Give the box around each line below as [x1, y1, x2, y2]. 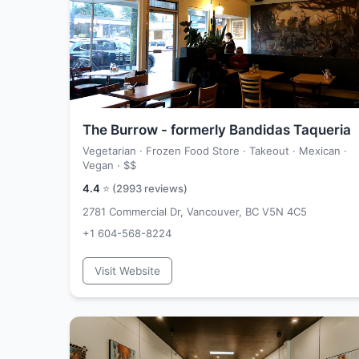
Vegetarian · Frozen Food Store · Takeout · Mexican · [83, 144, 347, 157]
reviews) [142, 182, 188, 195]
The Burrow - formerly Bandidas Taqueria [83, 122, 351, 138]
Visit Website [95, 264, 160, 277]
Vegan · [83, 159, 123, 171]
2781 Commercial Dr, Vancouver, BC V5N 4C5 [83, 205, 307, 218]
